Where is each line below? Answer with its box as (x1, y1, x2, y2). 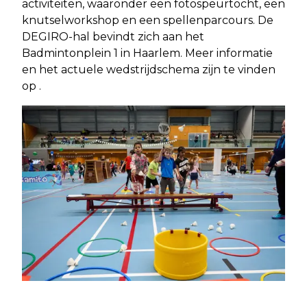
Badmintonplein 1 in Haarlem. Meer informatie (22, 46, 273, 60)
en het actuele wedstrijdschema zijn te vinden (22, 62, 275, 76)
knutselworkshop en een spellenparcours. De (22, 13, 273, 27)
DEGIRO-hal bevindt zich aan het (22, 29, 204, 43)
